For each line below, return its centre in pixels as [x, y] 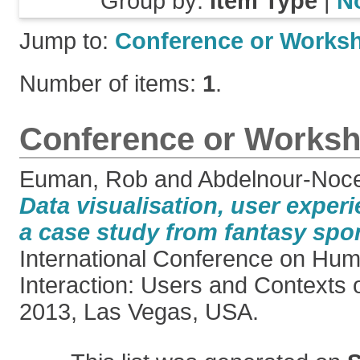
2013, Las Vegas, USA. [139, 311]
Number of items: [111, 84]
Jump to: [67, 41]
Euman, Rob [84, 179]
